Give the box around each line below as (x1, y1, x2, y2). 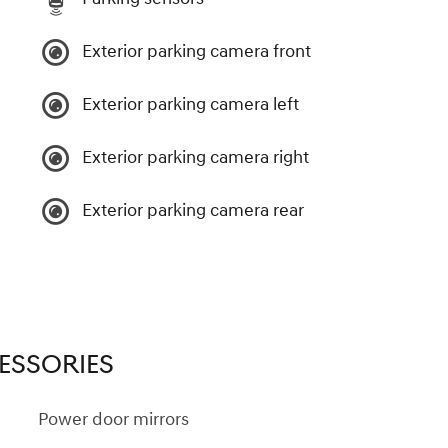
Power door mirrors (38, 407, 189, 431)
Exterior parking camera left (82, 93, 299, 116)
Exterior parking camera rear (82, 199, 304, 222)
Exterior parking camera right (82, 146, 309, 169)
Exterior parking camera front (82, 40, 311, 63)
